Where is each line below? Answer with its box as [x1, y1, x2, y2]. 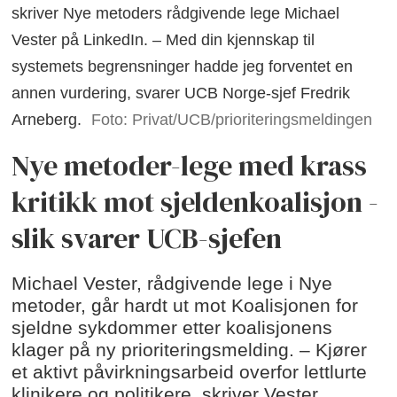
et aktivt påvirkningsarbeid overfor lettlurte [12, 361, 368, 382]
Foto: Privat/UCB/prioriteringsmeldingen [90, 110, 372, 128]
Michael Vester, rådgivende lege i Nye [12, 272, 333, 293]
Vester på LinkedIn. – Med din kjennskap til [12, 30, 315, 49]
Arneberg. [12, 110, 82, 128]
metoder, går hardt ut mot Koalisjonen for [12, 294, 359, 315]
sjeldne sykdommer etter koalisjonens [12, 316, 333, 338]
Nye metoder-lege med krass [12, 146, 368, 186]
